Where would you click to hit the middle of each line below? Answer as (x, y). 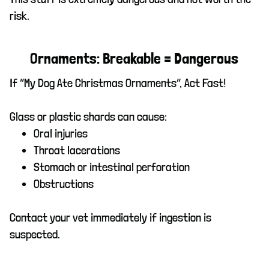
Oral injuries (61, 134)
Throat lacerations (77, 150)
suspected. (35, 234)
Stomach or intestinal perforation (112, 167)
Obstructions (64, 184)
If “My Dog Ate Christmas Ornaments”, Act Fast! (118, 83)
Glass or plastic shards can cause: (88, 117)
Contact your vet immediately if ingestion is (110, 218)
